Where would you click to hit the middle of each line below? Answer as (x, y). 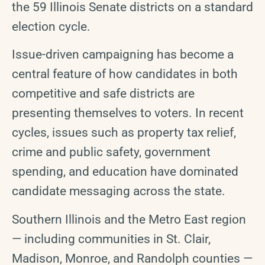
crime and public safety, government (111, 152)
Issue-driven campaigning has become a (123, 55)
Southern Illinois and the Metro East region (129, 219)
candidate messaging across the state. (119, 191)
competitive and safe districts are (103, 94)
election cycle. (51, 26)
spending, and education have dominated (125, 172)
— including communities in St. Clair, (111, 239)
